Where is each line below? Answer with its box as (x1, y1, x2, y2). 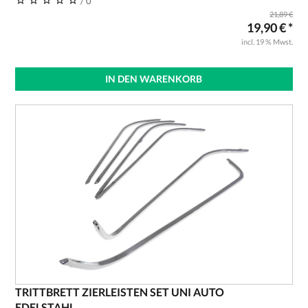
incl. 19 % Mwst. (241, 37, 294, 46)
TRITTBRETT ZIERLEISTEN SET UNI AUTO (14, 285, 224, 298)
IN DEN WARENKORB (105, 73, 203, 85)
